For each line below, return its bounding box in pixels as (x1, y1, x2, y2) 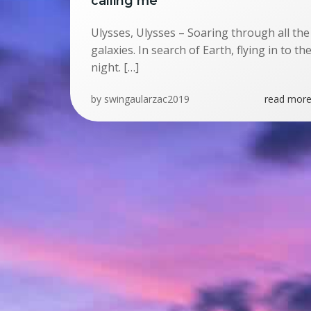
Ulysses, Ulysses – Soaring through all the (91, 25, 310, 40)
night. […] (91, 60, 139, 75)
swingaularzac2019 (104, 92, 190, 106)
